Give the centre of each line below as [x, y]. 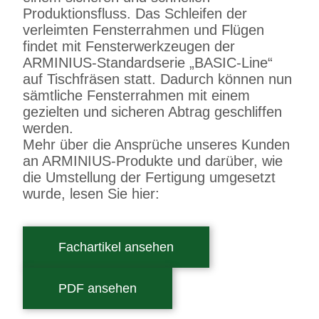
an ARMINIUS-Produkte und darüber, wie [153, 161]
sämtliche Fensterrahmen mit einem [137, 95]
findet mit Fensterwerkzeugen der [129, 46]
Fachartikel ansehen [116, 247]
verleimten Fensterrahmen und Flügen [144, 30]
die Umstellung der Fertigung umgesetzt [150, 177]
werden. [48, 128]
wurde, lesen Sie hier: [91, 193]
